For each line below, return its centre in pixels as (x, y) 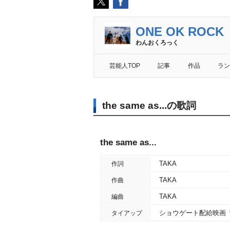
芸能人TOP (125, 66)
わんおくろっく (157, 43)
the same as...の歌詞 (149, 106)
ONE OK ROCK (180, 32)
